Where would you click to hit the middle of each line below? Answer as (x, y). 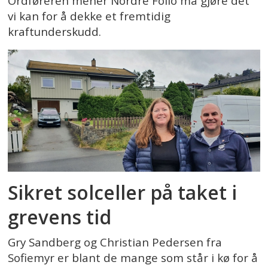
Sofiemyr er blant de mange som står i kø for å (133, 258)
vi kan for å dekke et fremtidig (89, 16)
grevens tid (60, 217)
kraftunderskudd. (55, 31)
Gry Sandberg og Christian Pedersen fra (115, 242)
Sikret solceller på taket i (123, 193)
